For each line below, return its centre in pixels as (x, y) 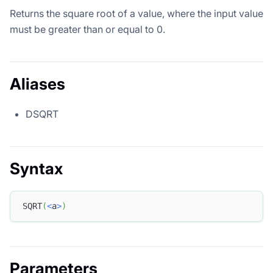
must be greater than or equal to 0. (87, 29)
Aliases (37, 83)
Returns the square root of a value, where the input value (136, 13)
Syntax (36, 168)
